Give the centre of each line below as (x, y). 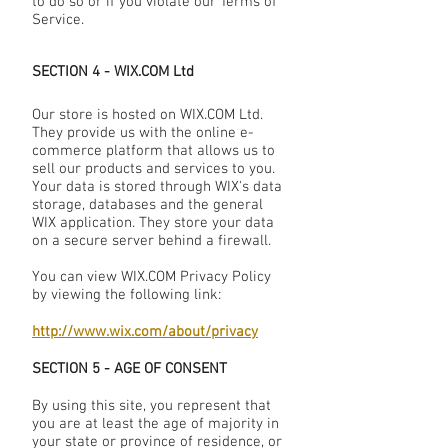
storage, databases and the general (147, 205)
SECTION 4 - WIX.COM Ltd (113, 72)
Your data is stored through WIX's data (157, 187)
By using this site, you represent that (151, 406)
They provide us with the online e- (143, 133)
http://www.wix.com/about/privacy (145, 332)
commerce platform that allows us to (153, 151)
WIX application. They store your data (153, 223)
